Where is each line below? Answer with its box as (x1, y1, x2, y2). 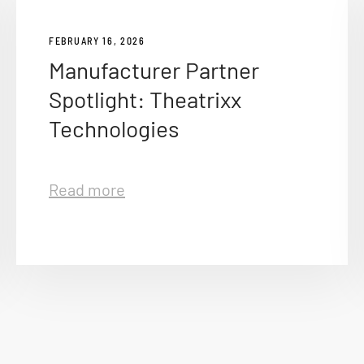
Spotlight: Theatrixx (49, 85, 241, 113)
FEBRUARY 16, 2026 (49, 35, 145, 46)
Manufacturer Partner (49, 56, 259, 84)
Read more (49, 180, 125, 199)
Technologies (49, 115, 179, 142)
